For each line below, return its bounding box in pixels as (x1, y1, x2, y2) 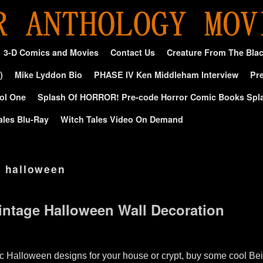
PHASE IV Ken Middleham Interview (94, 69, 238, 80)
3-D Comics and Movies (4, 46, 99, 58)
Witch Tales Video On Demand (60, 113, 183, 125)
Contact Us (110, 46, 155, 58)
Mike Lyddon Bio (15, 69, 82, 80)
